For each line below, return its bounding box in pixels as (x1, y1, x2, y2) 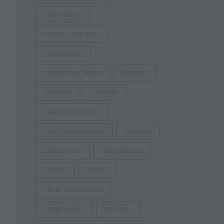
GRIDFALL (104, 206, 132, 213)
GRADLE (43, 167, 66, 174)
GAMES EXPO (43, 147, 82, 154)
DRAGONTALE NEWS (43, 69, 101, 76)
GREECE (86, 167, 109, 174)
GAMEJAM (124, 128, 151, 135)
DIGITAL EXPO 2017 (43, 30, 100, 37)
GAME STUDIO (101, 147, 143, 154)
